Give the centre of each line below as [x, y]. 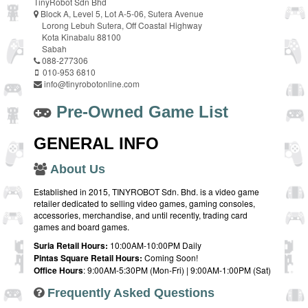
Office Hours [58, 271]
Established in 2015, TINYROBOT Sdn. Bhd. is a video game [146, 192]
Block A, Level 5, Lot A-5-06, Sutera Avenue [122, 14]
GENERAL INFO [96, 144]
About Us [78, 169]
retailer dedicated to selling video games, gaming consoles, [144, 203]
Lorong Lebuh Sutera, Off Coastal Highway [118, 25]
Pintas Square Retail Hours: [88, 258]
